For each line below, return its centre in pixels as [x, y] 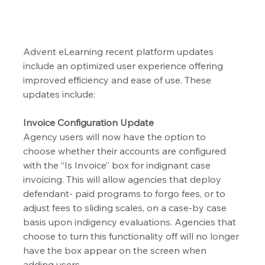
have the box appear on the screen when [116, 251]
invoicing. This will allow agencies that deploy [124, 180]
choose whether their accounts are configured [126, 151]
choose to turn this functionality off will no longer [132, 236]
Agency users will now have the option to [116, 137]
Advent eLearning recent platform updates [120, 52]
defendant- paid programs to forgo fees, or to [126, 194]
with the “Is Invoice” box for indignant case [118, 165]
